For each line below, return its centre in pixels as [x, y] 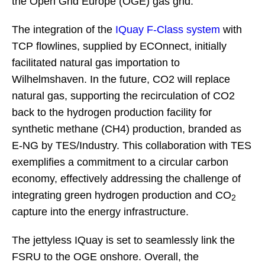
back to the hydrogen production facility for [112, 112]
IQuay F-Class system [166, 30]
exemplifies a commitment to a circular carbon [120, 162]
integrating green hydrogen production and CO [122, 195]
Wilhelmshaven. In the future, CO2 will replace [121, 79]
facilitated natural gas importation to [96, 63]
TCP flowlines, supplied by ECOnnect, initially [119, 46]
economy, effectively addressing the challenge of [126, 179]
